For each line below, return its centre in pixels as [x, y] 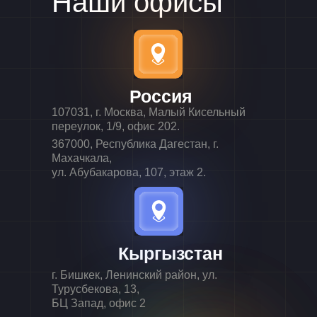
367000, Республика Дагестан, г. [135, 144]
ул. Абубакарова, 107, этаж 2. [129, 172]
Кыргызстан [171, 253]
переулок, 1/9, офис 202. [116, 126]
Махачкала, [82, 158]
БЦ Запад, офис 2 [99, 303]
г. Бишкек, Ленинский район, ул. [134, 275]
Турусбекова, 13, [96, 289]
